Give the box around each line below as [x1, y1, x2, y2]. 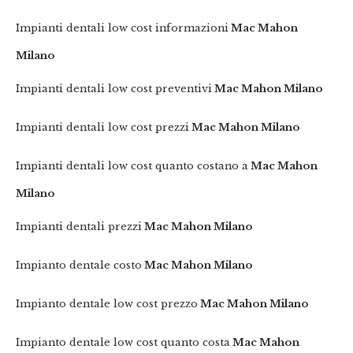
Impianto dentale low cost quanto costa [16, 336, 231, 349]
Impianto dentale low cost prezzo [16, 298, 199, 310]
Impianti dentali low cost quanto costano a [16, 160, 249, 173]
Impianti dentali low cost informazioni [16, 22, 229, 35]
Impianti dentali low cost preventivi [16, 83, 213, 95]
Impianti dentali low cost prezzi [16, 121, 190, 134]
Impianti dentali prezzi [16, 221, 143, 233]
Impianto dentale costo [16, 259, 143, 272]
